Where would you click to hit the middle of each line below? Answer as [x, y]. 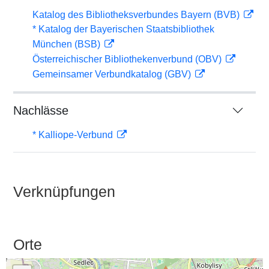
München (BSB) [68, 44]
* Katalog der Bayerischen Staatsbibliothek [123, 29]
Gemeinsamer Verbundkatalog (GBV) [113, 74]
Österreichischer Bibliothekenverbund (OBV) [128, 59]
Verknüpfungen [64, 192]
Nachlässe [41, 110]
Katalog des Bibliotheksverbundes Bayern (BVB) [137, 15]
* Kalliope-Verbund [74, 135]
